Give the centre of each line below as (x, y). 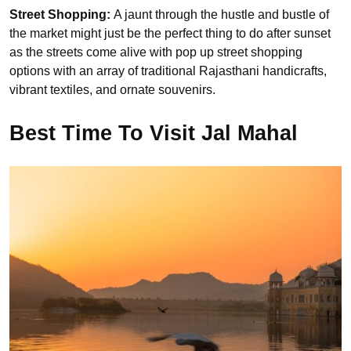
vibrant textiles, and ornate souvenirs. (112, 90)
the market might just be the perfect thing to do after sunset (170, 34)
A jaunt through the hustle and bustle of (221, 15)
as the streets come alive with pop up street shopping (156, 52)
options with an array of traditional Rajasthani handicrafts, (168, 71)
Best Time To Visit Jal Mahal (154, 133)
